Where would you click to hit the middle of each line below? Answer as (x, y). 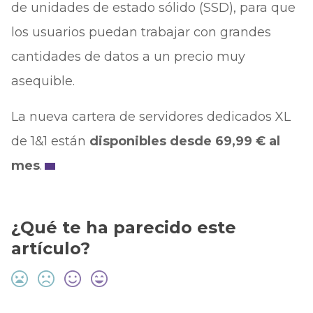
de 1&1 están (50, 141)
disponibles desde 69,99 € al (184, 141)
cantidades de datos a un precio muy (128, 57)
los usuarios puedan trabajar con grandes (141, 32)
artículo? (50, 248)
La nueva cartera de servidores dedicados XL (151, 117)
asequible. (43, 81)
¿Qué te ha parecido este (123, 227)
